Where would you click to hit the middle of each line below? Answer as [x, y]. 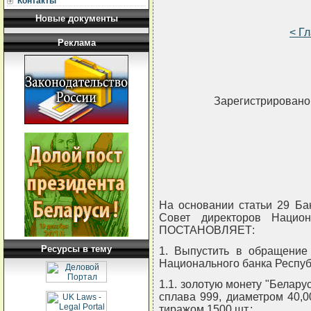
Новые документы [76, 18]
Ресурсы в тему [76, 249]
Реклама [76, 43]
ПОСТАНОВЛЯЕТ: [207, 230]
